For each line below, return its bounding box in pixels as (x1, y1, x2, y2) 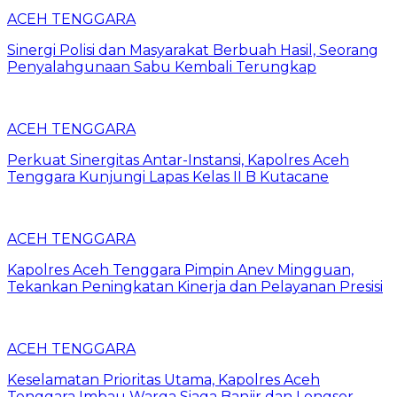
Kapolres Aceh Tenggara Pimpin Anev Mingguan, (7, 261, 354, 278)
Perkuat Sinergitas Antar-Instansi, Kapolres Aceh (7, 151, 349, 168)
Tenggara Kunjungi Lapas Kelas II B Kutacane (7, 167, 329, 185)
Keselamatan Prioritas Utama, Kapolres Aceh (7, 370, 320, 388)
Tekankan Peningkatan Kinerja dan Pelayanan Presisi (7, 277, 383, 295)
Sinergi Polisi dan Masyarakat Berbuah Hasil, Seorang (7, 41, 378, 58)
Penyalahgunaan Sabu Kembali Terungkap (7, 58, 316, 75)
